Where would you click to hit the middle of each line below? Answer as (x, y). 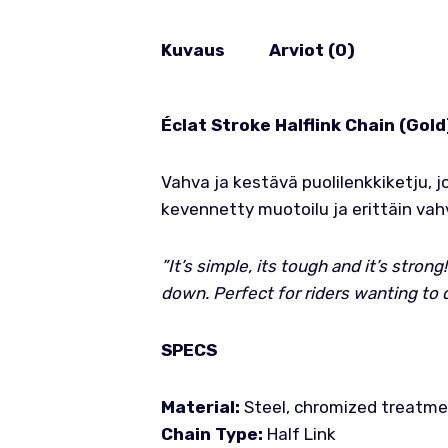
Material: (200, 407)
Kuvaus (192, 49)
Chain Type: (211, 434)
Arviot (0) (311, 49)
